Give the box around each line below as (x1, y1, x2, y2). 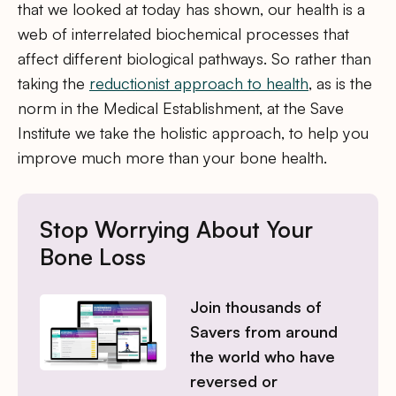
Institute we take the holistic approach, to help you (18, 122, 369, 142)
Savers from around (190, 322, 339, 342)
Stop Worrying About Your (40, 215, 313, 244)
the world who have (190, 346, 336, 367)
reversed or (190, 371, 278, 392)
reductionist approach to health (89, 72, 308, 93)
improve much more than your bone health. (18, 147, 327, 167)
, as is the (308, 72, 372, 93)
